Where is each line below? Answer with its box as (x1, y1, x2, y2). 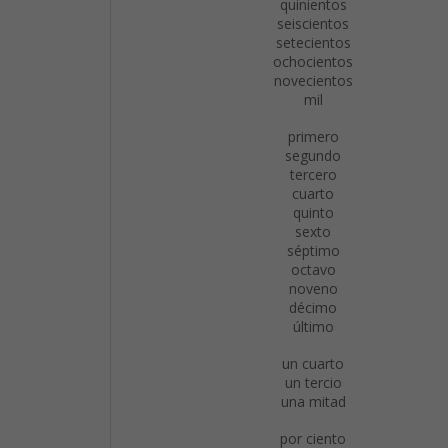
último (292, 317, 334, 336)
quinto (292, 203, 334, 222)
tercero (289, 165, 337, 184)
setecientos (275, 33, 351, 52)
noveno (288, 279, 338, 298)
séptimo (286, 241, 340, 260)
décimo (289, 298, 337, 317)
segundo (285, 146, 341, 165)
